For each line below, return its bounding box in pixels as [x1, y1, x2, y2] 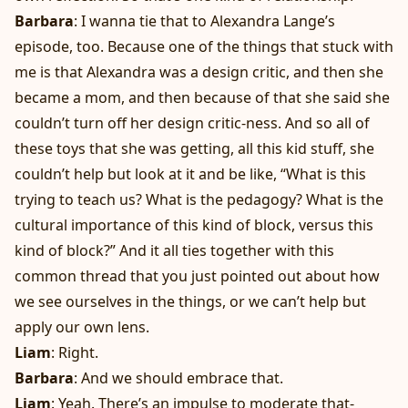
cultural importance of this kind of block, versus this [15, 215, 373, 236]
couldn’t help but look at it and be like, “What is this [15, 164, 366, 185]
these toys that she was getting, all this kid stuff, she [15, 138, 374, 159]
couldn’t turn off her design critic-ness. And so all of [15, 113, 370, 134]
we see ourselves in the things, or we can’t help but [15, 291, 366, 312]
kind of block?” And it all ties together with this [15, 240, 334, 261]
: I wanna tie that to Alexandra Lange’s [74, 11, 335, 32]
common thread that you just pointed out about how [15, 266, 380, 287]
